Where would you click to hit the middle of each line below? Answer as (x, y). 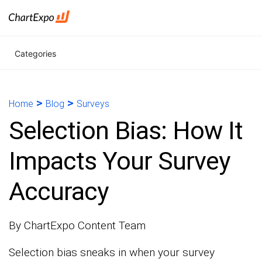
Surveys (93, 104)
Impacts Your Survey (119, 161)
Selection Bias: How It (126, 130)
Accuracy (58, 191)
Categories (35, 54)
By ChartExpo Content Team (77, 225)
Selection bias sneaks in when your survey (112, 252)
